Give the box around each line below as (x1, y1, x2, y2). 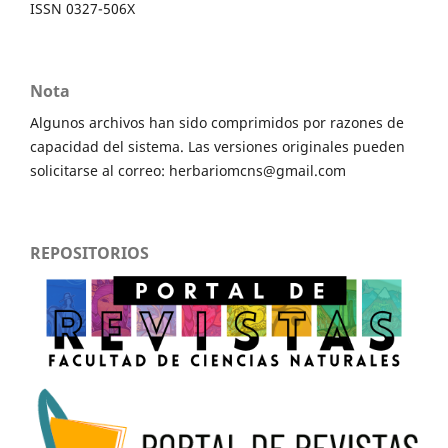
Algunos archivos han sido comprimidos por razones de (30, 113, 404, 133)
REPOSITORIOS (30, 242, 149, 265)
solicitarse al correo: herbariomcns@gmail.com (30, 161, 346, 181)
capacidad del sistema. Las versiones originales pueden (30, 137, 405, 157)
